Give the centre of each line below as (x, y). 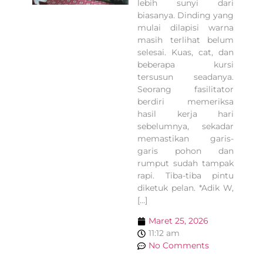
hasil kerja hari (186, 114)
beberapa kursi (186, 64)
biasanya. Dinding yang (186, 15)
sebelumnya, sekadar (186, 126)
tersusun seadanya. (186, 77)
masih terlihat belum (186, 40)
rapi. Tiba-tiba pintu (186, 175)
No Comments (179, 246)
